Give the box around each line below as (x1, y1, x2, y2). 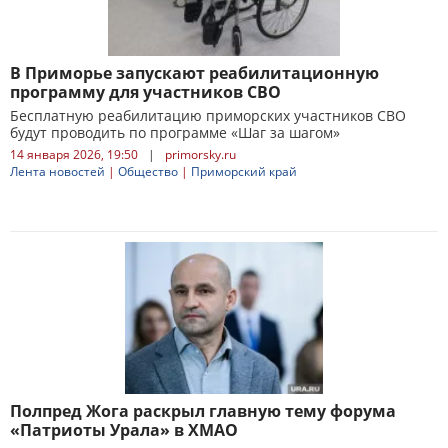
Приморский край (191, 163, 297, 180)
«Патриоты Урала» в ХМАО (10, 419, 238, 441)
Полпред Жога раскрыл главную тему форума (10, 400, 396, 422)
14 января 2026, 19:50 (10, 146, 138, 163)
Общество (118, 163, 178, 180)
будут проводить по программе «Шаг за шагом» (10, 123, 340, 142)
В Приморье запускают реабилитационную (10, 62, 379, 84)
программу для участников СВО (10, 81, 281, 103)
